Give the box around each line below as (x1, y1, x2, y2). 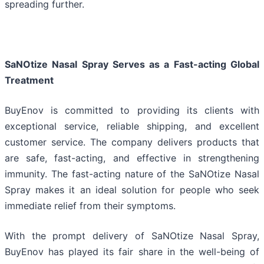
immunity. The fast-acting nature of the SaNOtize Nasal (5, 168, 259, 180)
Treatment (5, 74, 54, 87)
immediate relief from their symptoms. (5, 200, 176, 212)
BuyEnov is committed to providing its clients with (5, 104, 259, 117)
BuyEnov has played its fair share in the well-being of (5, 246, 259, 258)
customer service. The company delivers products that (5, 136, 259, 148)
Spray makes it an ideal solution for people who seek (5, 184, 259, 196)
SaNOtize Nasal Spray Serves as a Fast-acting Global (5, 58, 259, 71)
